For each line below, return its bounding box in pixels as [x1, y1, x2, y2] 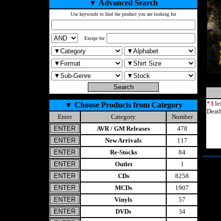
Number [171, 113, 193, 120]
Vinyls [114, 196, 132, 203]
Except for [84, 36, 105, 41]
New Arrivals [105, 137, 142, 144]
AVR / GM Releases [97, 125, 150, 132]
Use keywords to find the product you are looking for [71, 11, 176, 17]
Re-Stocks [110, 148, 137, 156]
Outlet [114, 160, 132, 168]
